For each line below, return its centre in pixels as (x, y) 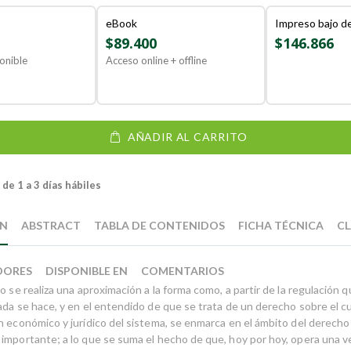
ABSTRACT (51, 225)
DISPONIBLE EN (87, 270)
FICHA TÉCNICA (281, 225)
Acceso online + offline (156, 60)
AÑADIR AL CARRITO (187, 137)
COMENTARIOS (183, 270)
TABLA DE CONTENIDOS (160, 225)
